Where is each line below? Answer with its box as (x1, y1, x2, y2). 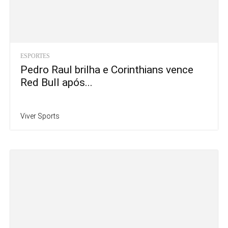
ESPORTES (20, 52, 50, 60)
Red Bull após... (20, 76, 93, 89)
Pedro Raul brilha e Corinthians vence (20, 63, 193, 76)
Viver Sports (20, 111, 60, 120)
